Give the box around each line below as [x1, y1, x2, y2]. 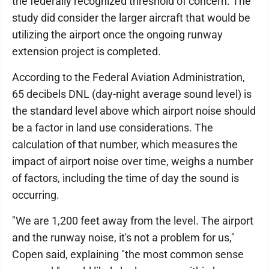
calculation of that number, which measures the [12, 138, 238, 151]
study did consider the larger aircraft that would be [12, 11, 250, 24]
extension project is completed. [12, 45, 161, 58]
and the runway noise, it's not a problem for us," [12, 231, 235, 244]
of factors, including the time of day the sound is [12, 172, 239, 184]
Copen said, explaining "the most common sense [12, 248, 244, 261]
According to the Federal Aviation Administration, [12, 71, 245, 83]
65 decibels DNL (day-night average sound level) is [12, 88, 252, 100]
